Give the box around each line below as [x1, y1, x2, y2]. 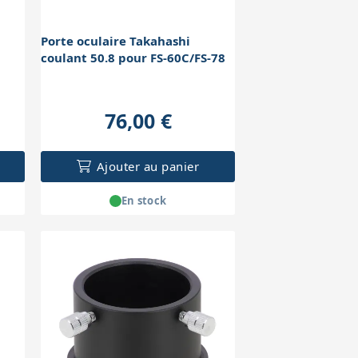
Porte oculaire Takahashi [41, 33, 191, 50]
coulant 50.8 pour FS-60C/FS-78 [41, 50, 226, 66]
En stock [121, 193, 167, 208]
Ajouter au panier [96, 158, 200, 175]
